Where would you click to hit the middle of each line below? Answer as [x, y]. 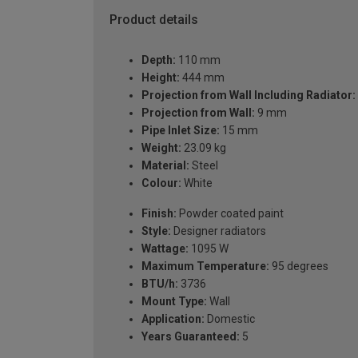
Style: [156, 231]
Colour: [161, 183]
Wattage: [165, 248]
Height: [161, 77]
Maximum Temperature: [205, 266]
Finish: [159, 213]
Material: [165, 165]
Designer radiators [219, 231]
